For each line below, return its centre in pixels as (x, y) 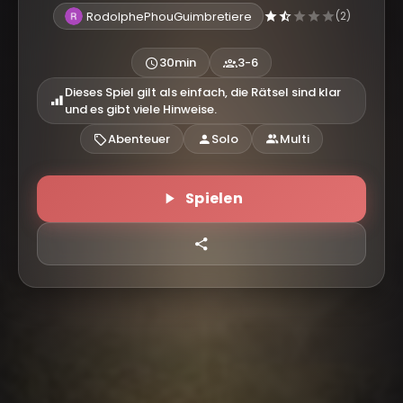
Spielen (214, 198)
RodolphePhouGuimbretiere (169, 16)
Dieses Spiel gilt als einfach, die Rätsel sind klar (203, 92)
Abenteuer (139, 139)
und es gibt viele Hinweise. (141, 109)
